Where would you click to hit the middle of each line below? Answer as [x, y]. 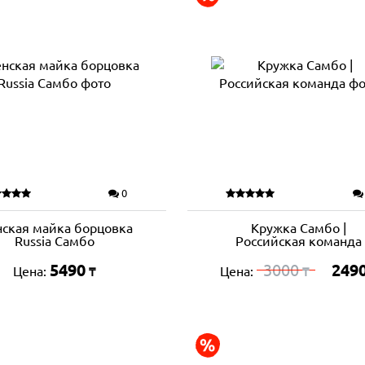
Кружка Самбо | [299, 228]
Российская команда [299, 241]
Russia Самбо [54, 241]
